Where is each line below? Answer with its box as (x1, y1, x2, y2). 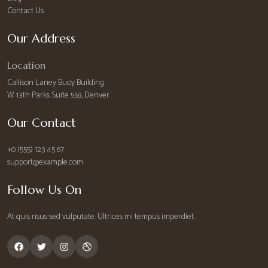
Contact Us (7, 4, 44, 19)
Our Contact (7, 115, 76, 131)
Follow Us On (7, 182, 81, 198)
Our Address (7, 31, 75, 47)
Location (7, 59, 45, 72)
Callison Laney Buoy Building (7, 76, 104, 90)
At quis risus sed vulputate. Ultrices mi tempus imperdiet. (7, 210, 195, 224)
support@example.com (7, 156, 83, 170)
